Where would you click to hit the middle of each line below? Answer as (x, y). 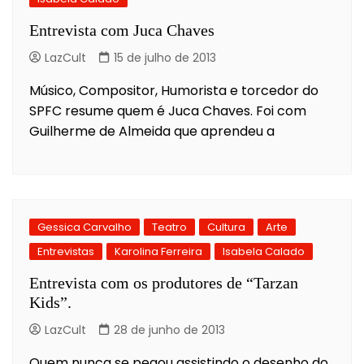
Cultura (226, 227)
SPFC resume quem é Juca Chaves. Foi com (168, 110)
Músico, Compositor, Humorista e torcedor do (174, 90)
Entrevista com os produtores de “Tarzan (164, 282)
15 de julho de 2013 (165, 57)
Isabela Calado (264, 251)
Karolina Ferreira (158, 251)
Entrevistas (66, 251)
